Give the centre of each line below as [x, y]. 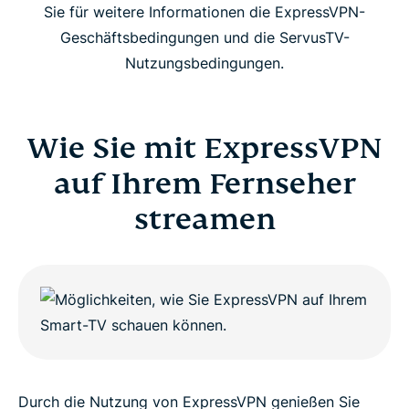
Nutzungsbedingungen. [204, 63]
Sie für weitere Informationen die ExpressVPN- [204, 11]
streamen [204, 219]
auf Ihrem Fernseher [204, 183]
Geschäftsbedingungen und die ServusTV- [204, 37]
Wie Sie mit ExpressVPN [204, 147]
